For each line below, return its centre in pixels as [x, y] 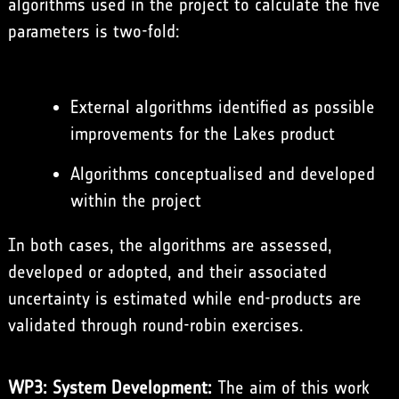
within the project [135, 201]
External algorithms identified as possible [222, 107]
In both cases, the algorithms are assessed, [170, 245]
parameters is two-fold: [94, 32]
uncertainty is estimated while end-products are [184, 299]
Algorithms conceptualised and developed [222, 174]
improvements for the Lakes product [202, 134]
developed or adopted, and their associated [167, 272]
